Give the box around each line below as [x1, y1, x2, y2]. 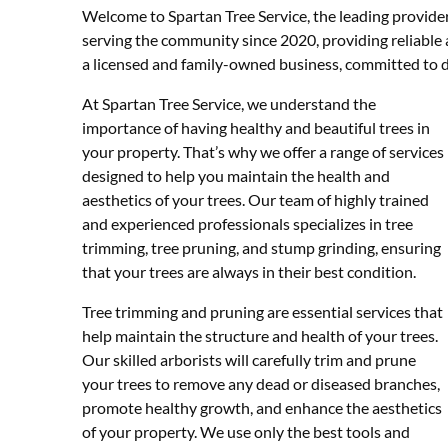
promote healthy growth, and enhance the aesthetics [82, 397, 442, 417]
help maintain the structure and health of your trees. [82, 325, 438, 345]
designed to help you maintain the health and [82, 165, 390, 185]
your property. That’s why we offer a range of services [82, 141, 444, 161]
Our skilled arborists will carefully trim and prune [82, 349, 416, 369]
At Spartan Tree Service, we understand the [82, 93, 376, 113]
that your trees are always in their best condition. [82, 261, 416, 281]
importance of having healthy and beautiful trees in [82, 117, 430, 137]
